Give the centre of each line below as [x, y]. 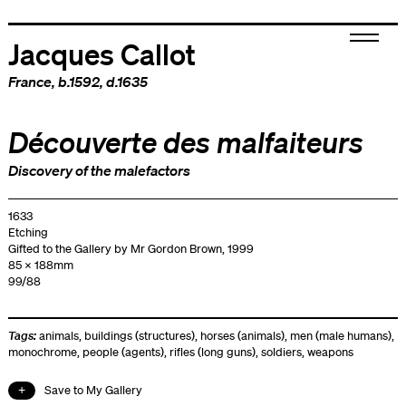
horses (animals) [242, 336]
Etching [28, 232]
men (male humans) [340, 336]
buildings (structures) [139, 336]
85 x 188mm [40, 265]
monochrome [42, 352]
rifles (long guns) [212, 352]
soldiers [281, 352]
